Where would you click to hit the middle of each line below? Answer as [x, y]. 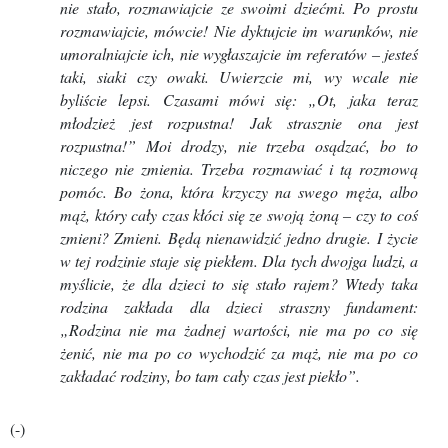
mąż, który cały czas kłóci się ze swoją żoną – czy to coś [239, 214]
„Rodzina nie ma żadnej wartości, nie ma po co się [239, 329]
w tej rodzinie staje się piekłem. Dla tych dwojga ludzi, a [239, 260]
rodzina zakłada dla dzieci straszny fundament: [239, 306]
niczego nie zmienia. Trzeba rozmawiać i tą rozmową [239, 168]
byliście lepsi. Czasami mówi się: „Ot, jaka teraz [239, 99]
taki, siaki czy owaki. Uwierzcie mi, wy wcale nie [239, 76]
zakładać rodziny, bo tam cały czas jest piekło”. [210, 375]
